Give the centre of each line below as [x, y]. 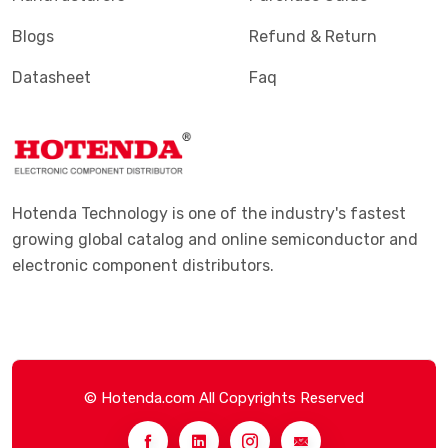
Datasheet [51, 77]
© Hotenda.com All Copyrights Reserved [224, 398]
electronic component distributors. [143, 265]
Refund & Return [313, 36]
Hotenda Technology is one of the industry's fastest [209, 213]
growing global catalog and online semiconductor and [215, 239]
